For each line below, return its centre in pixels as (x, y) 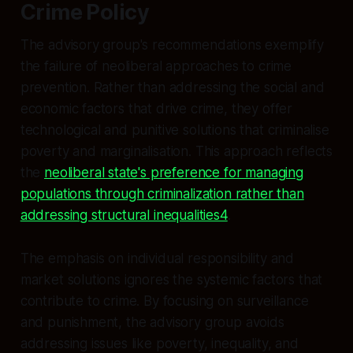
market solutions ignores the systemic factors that (171, 279)
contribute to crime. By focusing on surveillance (164, 301)
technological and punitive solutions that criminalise (175, 130)
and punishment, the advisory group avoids (152, 322)
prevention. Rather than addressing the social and (172, 87)
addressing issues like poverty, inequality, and (159, 343)
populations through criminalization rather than (162, 193)
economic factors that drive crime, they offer (156, 108)
